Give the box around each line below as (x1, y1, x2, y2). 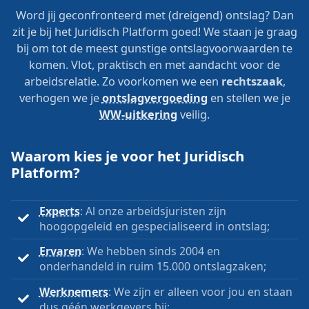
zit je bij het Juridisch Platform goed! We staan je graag (12, 24, 297, 40)
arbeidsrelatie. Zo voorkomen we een (23, 74, 221, 90)
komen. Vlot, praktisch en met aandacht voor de (29, 57, 280, 73)
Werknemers (39, 284, 108, 300)
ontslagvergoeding (101, 90, 208, 106)
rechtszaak (221, 74, 283, 90)
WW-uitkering (99, 107, 177, 123)
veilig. (177, 107, 210, 123)
